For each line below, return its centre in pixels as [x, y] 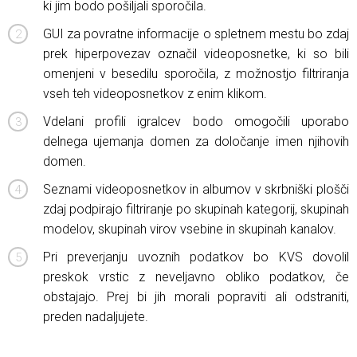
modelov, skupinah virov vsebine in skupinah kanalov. [190, 229]
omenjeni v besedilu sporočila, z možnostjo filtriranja [196, 74]
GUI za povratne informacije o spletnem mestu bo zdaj [196, 34]
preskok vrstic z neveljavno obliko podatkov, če [196, 277]
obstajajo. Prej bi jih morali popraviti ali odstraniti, [196, 297]
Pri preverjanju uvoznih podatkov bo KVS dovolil [196, 257]
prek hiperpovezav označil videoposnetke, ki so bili [196, 54]
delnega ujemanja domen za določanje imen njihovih [196, 141]
